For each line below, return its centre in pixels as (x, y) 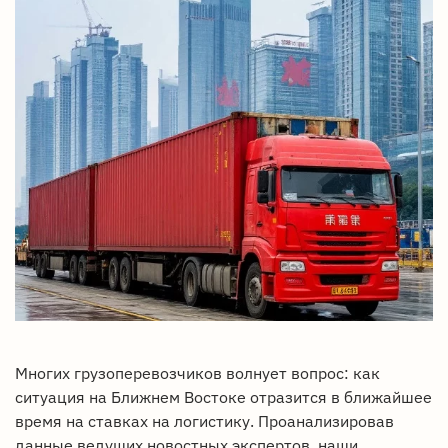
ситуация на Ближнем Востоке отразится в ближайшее (223, 397)
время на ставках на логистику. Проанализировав (204, 421)
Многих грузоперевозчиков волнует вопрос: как (197, 373)
